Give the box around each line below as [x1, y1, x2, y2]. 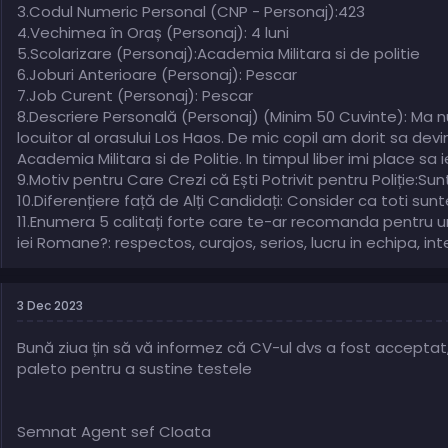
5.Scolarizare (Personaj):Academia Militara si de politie [17, 43, 420, 65]
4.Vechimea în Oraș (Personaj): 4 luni [17, 22, 289, 44]
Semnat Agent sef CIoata [17, 421, 211, 443]
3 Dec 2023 [17, 297, 83, 315]
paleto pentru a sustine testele [17, 358, 252, 380]
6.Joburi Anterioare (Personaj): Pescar [17, 64, 297, 86]
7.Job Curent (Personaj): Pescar [17, 85, 253, 107]
